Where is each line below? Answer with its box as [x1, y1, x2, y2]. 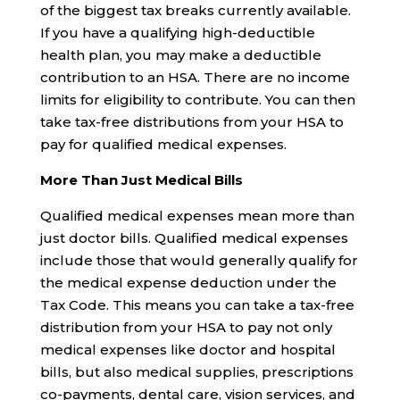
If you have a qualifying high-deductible [39, 24, 315, 42]
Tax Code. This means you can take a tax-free [39, 296, 354, 314]
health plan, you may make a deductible [39, 46, 321, 64]
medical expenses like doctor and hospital [39, 341, 336, 359]
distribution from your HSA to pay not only [39, 319, 332, 337]
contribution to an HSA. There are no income [39, 69, 350, 87]
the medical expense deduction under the [39, 274, 337, 292]
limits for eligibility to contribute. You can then [39, 91, 355, 109]
